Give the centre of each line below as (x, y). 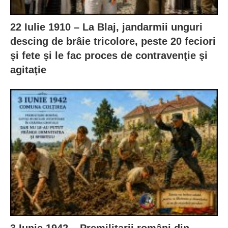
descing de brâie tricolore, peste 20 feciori (113, 41)
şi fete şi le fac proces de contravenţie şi (109, 56)
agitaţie (28, 70)
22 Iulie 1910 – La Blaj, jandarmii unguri (106, 27)
